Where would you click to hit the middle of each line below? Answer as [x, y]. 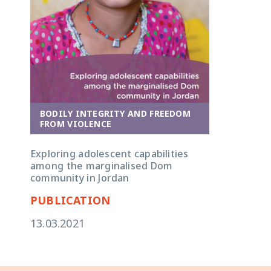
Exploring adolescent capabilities [109, 153]
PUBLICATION [70, 200]
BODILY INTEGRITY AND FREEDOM [115, 113]
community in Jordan [80, 178]
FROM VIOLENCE [76, 123]
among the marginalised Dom [102, 165]
